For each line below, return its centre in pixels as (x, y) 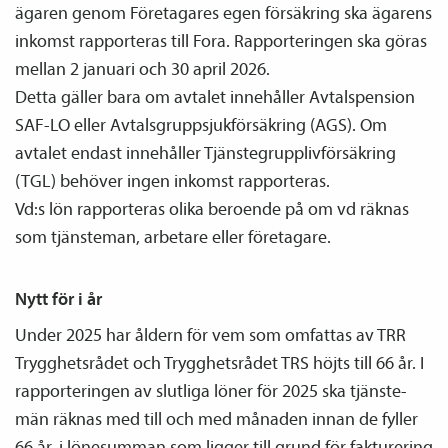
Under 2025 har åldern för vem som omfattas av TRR (210, 334)
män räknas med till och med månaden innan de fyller (216, 418)
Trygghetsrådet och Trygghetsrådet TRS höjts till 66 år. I (219, 362)
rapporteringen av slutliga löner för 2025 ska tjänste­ (211, 390)
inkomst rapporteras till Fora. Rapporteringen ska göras (221, 40)
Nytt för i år (58, 298)
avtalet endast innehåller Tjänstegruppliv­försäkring (205, 152)
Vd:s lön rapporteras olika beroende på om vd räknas (212, 208)
